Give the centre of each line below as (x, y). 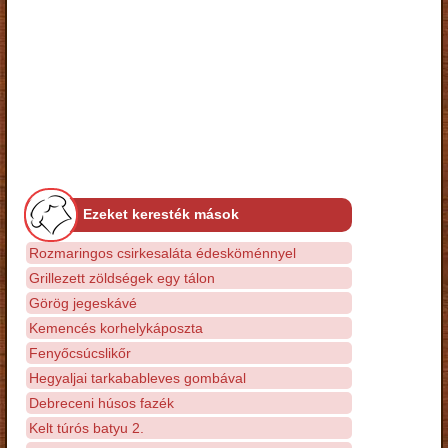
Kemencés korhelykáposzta (116, 327)
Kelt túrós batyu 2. (86, 427)
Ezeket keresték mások (161, 213)
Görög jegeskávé (83, 302)
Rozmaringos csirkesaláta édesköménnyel (162, 252)
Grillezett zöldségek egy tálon (122, 277)
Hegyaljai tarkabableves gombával (137, 377)
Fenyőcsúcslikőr (80, 352)
